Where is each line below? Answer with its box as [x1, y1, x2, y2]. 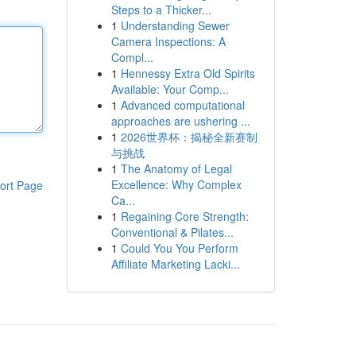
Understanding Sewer [120, 17, 230, 33]
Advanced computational [120, 97, 245, 113]
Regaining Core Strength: [120, 208, 249, 224]
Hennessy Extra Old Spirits [120, 65, 255, 81]
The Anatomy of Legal [120, 161, 232, 176]
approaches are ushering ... [110, 113, 250, 129]
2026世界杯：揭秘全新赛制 [120, 129, 257, 145]
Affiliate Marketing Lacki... [110, 256, 240, 272]
